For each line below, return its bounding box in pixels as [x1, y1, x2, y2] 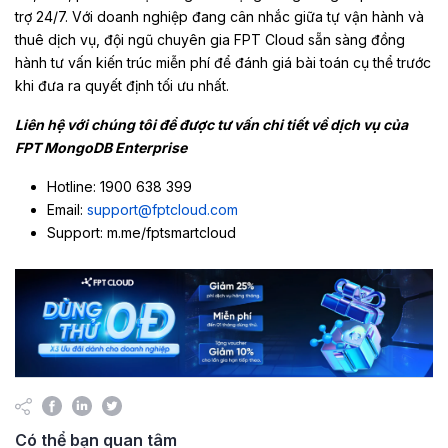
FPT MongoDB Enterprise [15, 138, 187, 156]
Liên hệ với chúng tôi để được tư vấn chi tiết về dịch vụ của [15, 115, 408, 133]
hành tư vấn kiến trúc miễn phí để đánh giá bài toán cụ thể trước [15, 53, 431, 71]
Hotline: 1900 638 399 [47, 177, 192, 195]
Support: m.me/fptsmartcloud [47, 223, 236, 241]
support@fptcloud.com [87, 200, 238, 218]
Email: [47, 200, 87, 218]
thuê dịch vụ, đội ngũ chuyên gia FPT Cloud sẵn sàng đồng [15, 30, 405, 48]
